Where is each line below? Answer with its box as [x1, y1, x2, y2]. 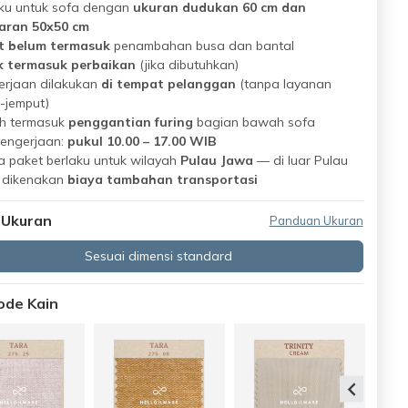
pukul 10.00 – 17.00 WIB [66, 133, 217, 149]
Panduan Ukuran [269, 213, 363, 228]
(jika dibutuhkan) [138, 56, 239, 73]
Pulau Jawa [179, 152, 253, 168]
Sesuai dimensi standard [84, 248, 232, 264]
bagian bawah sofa [192, 114, 315, 130]
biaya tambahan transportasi [66, 171, 258, 188]
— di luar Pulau [252, 152, 348, 168]
